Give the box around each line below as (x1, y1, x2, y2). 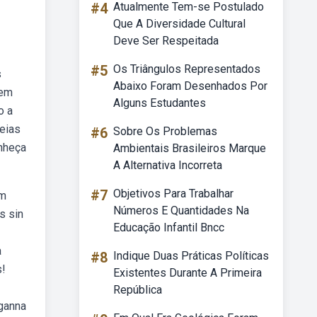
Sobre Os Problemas (113, 125, 217, 138)
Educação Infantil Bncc (113, 221, 224, 234)
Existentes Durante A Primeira (113, 266, 262, 279)
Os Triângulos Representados (113, 62, 260, 76)
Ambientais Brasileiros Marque (113, 142, 266, 155)
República (113, 283, 162, 296)
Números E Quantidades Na (113, 204, 249, 217)
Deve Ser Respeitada (113, 34, 219, 47)
